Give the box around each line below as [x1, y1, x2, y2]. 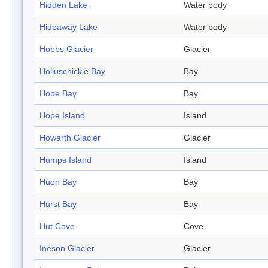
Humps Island [39, 155, 92, 165]
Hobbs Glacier [39, 44, 93, 54]
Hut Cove [39, 221, 75, 232]
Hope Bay [39, 89, 77, 99]
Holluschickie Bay [39, 66, 105, 77]
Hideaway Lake [39, 22, 98, 32]
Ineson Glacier [39, 243, 95, 254]
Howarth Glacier [39, 133, 100, 143]
